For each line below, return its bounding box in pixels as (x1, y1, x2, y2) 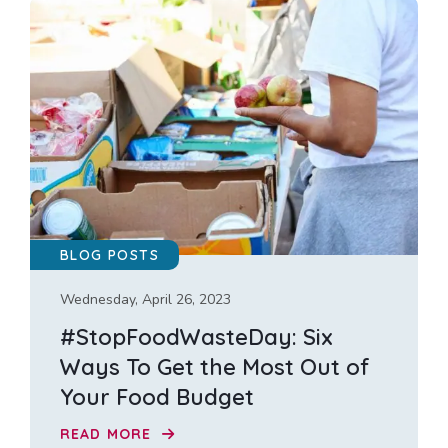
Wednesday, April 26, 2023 (60, 290, 231, 310)
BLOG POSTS (60, 246, 159, 265)
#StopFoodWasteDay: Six (60, 323, 333, 352)
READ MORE (60, 424, 157, 443)
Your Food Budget (60, 383, 254, 412)
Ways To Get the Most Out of (60, 353, 370, 382)
